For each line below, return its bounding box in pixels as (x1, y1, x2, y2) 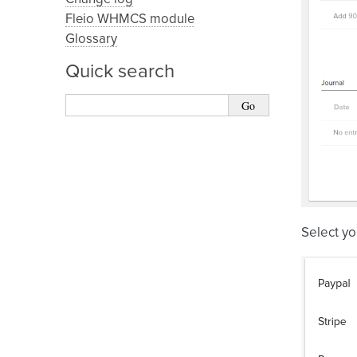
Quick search (65, 62, 175, 81)
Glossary (65, 33, 117, 46)
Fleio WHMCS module (65, 13, 194, 26)
